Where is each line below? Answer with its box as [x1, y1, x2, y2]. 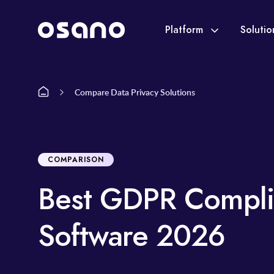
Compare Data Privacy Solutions [75, 86, 195, 98]
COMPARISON [48, 155, 104, 165]
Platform [165, 23, 206, 37]
